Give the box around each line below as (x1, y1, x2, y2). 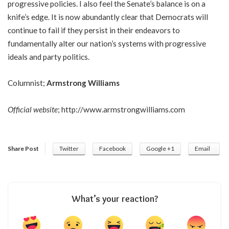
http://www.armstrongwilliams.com (61, 104, 185, 114)
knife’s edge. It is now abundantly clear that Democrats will (8, 12, 208, 21)
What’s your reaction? (71, 193, 158, 205)
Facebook (99, 145, 126, 153)
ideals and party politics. (8, 52, 89, 61)
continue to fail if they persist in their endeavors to (8, 25, 180, 35)
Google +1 (146, 145, 174, 153)
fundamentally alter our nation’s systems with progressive (8, 38, 206, 48)
